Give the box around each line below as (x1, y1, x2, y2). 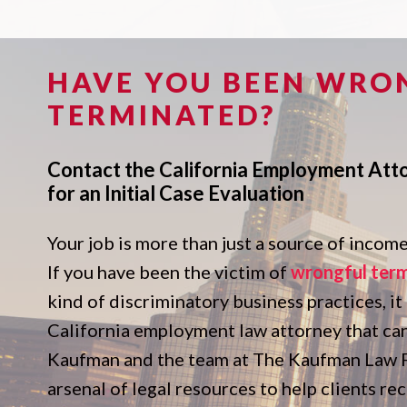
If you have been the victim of (47, 261, 291, 283)
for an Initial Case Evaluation (47, 181, 304, 205)
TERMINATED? (47, 98, 276, 131)
